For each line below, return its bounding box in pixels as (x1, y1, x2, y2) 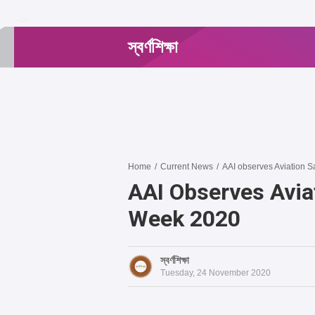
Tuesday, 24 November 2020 (160, 268, 271, 278)
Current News (160, 162, 213, 172)
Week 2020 (128, 205, 240, 232)
